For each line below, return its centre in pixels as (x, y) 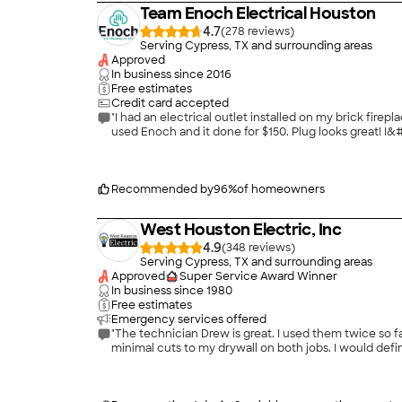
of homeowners (281, 189)
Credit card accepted (170, 103)
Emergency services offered (189, 319)
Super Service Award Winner (258, 276)
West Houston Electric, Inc (241, 230)
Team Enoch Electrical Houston (258, 13)
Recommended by (162, 189)
